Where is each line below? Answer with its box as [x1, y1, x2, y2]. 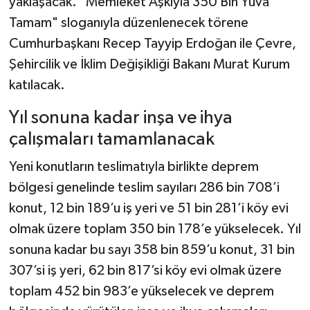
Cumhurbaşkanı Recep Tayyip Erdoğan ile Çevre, [8, 37, 296, 51]
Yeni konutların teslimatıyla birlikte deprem [8, 159, 259, 174]
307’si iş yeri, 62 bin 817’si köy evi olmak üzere [8, 263, 282, 277]
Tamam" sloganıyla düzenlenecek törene [8, 16, 248, 30]
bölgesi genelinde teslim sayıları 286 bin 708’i [8, 180, 280, 194]
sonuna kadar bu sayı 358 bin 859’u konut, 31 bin [8, 242, 295, 257]
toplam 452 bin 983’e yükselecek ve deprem [8, 284, 274, 298]
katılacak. [8, 78, 65, 93]
